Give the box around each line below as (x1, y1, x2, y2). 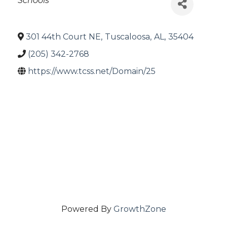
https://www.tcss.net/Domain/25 (28, 66, 156, 76)
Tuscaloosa (105, 31, 150, 42)
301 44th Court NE (26, 31, 101, 42)
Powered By (61, 204, 113, 214)
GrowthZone (113, 204, 166, 214)
